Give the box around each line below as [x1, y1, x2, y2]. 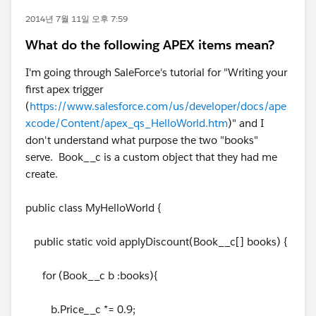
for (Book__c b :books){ [25, 269, 158, 282]
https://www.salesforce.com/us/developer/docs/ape [30, 99, 286, 113]
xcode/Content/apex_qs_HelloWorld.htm [25, 116, 228, 130]
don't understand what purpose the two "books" [25, 133, 258, 147]
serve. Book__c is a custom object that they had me [25, 150, 277, 164]
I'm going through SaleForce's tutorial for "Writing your [25, 66, 287, 79]
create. [25, 167, 58, 181]
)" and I [228, 116, 264, 130]
